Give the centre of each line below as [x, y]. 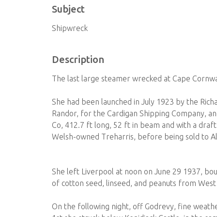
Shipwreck [70, 28]
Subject [69, 9]
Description [78, 59]
